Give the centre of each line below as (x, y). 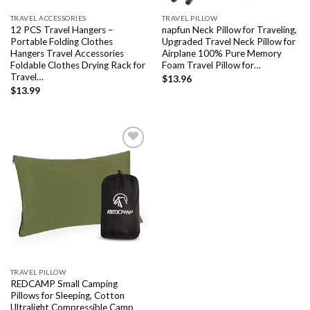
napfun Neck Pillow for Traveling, (229, 29)
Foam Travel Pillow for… (211, 65)
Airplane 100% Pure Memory (221, 53)
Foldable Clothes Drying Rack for (77, 65)
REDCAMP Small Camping (64, 284)
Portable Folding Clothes (61, 41)
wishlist (127, 191)
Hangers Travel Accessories (67, 53)
